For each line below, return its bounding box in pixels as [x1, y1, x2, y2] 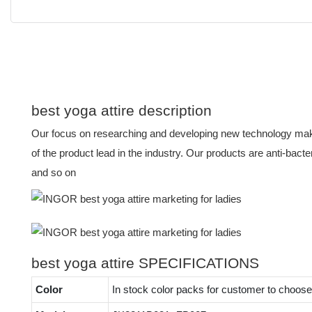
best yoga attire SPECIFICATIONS [31, 254, 259, 271]
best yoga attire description [31, 102, 212, 118]
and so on [31, 166, 76, 178]
